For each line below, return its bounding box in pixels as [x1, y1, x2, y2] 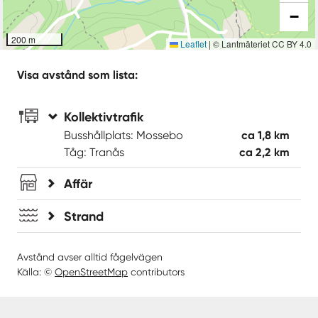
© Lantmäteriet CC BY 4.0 [211, 37, 312, 50]
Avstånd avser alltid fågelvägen [17, 251, 163, 263]
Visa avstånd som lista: [17, 67, 138, 82]
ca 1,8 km [241, 128, 290, 142]
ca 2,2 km [239, 145, 290, 159]
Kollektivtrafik [64, 109, 143, 125]
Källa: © [17, 265, 55, 278]
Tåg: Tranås [64, 145, 124, 159]
